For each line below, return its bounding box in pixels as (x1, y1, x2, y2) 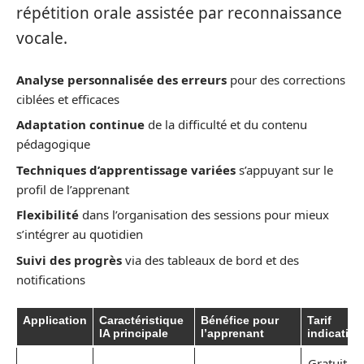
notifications (16, 271, 85, 288)
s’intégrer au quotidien (16, 226, 143, 242)
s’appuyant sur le (236, 161, 333, 178)
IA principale (99, 327, 168, 340)
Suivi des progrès (16, 251, 122, 268)
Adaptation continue (16, 116, 145, 132)
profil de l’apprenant (16, 180, 129, 197)
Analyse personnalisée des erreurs (16, 71, 227, 88)
